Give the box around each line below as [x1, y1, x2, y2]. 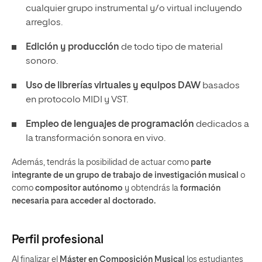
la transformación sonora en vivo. [26, 134, 166, 143]
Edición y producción [26, 43, 119, 52]
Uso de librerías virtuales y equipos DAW [26, 81, 201, 91]
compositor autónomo [35, 184, 123, 192]
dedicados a [194, 120, 249, 129]
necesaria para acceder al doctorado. [12, 197, 156, 205]
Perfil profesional [12, 234, 104, 246]
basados [201, 81, 240, 91]
